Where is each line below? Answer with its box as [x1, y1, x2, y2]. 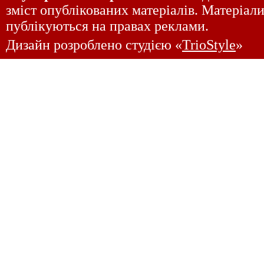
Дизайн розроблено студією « [6, 37, 182, 52]
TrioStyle [182, 37, 236, 52]
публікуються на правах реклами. [6, 18, 209, 34]
